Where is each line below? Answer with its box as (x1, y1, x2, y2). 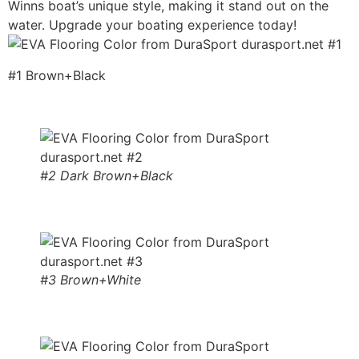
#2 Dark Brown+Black (40, 167, 173, 184)
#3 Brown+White (40, 271, 141, 288)
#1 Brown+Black (8, 67, 106, 83)
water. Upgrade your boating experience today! (8, 17, 296, 34)
